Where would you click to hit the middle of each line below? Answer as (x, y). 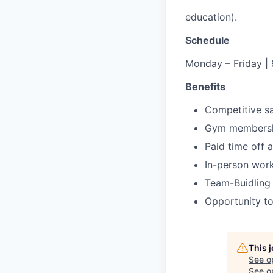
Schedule (207, 40)
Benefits (205, 87)
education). (211, 17)
